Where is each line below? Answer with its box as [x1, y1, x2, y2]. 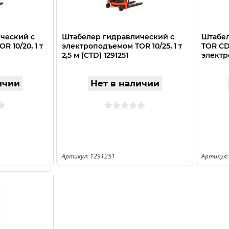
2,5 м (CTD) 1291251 [62, 51, 128, 60]
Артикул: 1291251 [62, 152, 115, 161]
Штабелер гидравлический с [62, 32, 174, 41]
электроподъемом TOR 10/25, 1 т [62, 41, 182, 51]
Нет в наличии [90, 78, 159, 88]
